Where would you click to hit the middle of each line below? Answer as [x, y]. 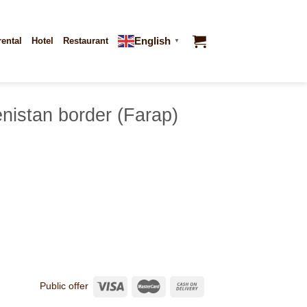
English [152, 41]
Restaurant [86, 41]
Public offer [64, 285]
